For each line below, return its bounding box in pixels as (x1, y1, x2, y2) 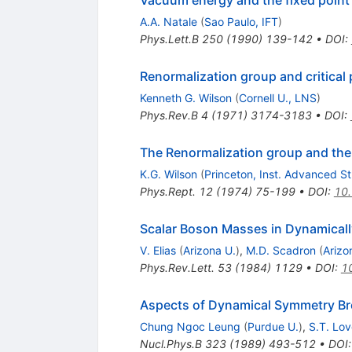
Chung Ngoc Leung (139, 320, 240, 334)
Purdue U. (247, 320, 299, 334)
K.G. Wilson (139, 167, 197, 181)
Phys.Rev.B (139, 108, 198, 123)
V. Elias (139, 244, 176, 258)
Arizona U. (182, 244, 236, 258)
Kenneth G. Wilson (139, 91, 232, 105)
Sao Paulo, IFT (203, 15, 278, 29)
